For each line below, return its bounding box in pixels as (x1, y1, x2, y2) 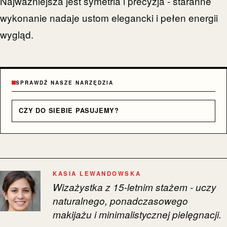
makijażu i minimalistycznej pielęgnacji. (53, 208, 221, 221)
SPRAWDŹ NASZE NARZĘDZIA (16, 79, 114, 87)
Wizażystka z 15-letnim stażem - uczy (53, 180, 216, 194)
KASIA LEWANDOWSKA (53, 169, 141, 178)
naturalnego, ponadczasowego (53, 194, 188, 208)
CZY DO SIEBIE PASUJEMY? (19, 106, 119, 116)
